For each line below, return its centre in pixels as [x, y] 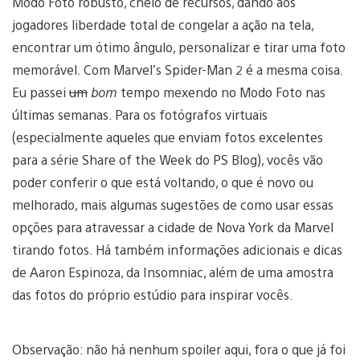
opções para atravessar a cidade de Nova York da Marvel [173, 227]
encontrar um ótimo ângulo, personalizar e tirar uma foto [179, 47]
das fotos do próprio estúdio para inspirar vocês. [154, 294]
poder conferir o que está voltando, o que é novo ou [163, 182]
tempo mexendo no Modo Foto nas [221, 92]
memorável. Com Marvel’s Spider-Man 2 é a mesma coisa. [178, 69]
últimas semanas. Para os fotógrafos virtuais [140, 114]
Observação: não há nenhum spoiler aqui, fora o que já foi [179, 349]
